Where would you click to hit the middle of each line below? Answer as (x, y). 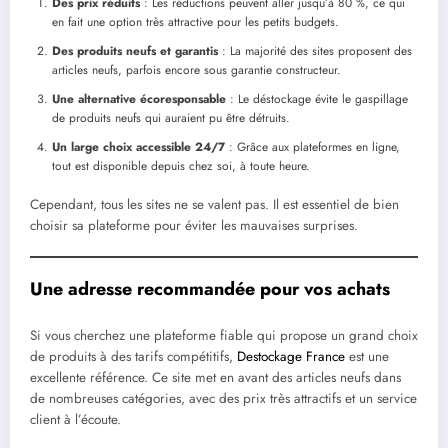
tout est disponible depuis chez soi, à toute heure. (181, 166)
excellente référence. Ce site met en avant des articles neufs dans (215, 378)
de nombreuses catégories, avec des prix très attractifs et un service (223, 399)
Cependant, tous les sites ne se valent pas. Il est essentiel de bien (214, 205)
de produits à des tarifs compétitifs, (133, 357)
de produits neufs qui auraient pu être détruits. (171, 118)
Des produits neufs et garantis (135, 51)
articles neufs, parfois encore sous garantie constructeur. (196, 70)
